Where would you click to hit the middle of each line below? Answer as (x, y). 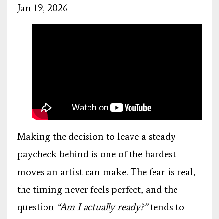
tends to (166, 207)
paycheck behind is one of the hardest (97, 154)
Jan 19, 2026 (42, 8)
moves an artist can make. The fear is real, (106, 172)
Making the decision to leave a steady (96, 137)
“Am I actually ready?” (102, 207)
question (37, 207)
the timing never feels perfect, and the (97, 189)
